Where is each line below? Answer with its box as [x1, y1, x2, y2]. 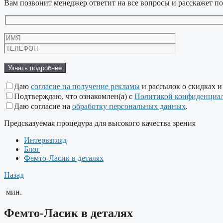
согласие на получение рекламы [31, 82, 140, 91]
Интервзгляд [24, 136, 67, 145]
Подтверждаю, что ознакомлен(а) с [14, 92, 134, 101]
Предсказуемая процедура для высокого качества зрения [4, 119, 196, 128]
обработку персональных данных [72, 102, 186, 111]
